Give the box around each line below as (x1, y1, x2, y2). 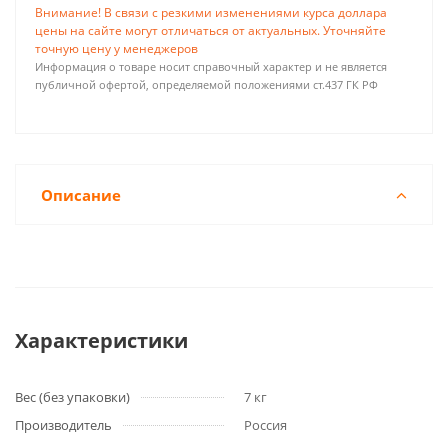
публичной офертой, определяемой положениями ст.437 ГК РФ (35, 78, 378, 92)
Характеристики (15, 327, 188, 354)
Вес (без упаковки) (15, 388, 130, 406)
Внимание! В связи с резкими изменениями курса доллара (35, 4, 387, 21)
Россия (244, 416, 287, 434)
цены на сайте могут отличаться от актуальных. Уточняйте (35, 22, 386, 39)
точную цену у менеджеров (35, 40, 198, 57)
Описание (41, 185, 121, 205)
